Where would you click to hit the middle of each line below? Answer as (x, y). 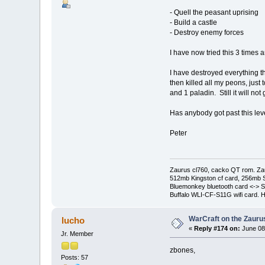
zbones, (182, 250)
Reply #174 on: (217, 228)
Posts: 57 (75, 258)
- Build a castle (193, 23)
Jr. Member (77, 233)
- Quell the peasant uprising (214, 13)
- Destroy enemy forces (206, 33)
